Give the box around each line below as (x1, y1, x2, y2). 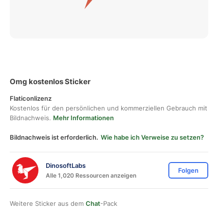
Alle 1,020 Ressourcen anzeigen (46, 171, 136, 179)
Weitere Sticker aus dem (10, 200, 86, 207)
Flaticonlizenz (10, 94, 52, 102)
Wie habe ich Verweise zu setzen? (101, 133, 204, 141)
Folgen (178, 166, 199, 174)
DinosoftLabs (46, 161, 86, 169)
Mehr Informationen (53, 114, 114, 122)
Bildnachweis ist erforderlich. (10, 133, 98, 141)
